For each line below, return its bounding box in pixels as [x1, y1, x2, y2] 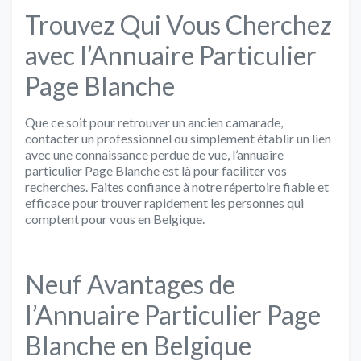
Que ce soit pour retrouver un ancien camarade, [25, 114, 283, 130]
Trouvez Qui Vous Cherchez [25, 8, 332, 40]
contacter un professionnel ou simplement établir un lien [25, 130, 331, 146]
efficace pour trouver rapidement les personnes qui [25, 194, 304, 210]
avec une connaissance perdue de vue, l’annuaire [25, 146, 284, 162]
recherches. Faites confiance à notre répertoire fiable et [25, 178, 329, 194]
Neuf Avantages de [25, 268, 235, 300]
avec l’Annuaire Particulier [25, 39, 317, 71]
